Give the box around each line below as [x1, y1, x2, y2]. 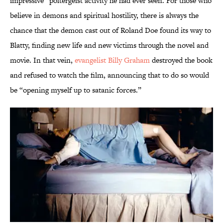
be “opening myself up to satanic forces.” [10, 85, 141, 96]
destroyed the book [150, 55, 213, 66]
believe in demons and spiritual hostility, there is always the [10, 10, 199, 21]
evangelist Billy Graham [75, 55, 150, 66]
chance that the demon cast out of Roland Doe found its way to [10, 25, 211, 36]
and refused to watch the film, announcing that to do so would [10, 70, 209, 81]
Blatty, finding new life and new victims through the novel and [10, 40, 209, 51]
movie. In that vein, [10, 55, 75, 66]
